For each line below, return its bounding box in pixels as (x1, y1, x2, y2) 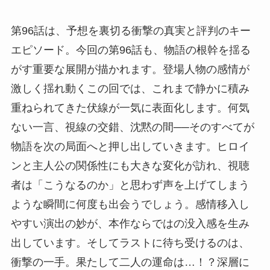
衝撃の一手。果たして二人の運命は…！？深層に (10, 256, 250, 269)
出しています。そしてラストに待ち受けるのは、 (10, 237, 250, 250)
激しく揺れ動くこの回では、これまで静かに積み (10, 83, 250, 95)
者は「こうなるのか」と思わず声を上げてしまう (10, 179, 250, 192)
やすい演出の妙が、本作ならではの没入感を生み (10, 218, 250, 230)
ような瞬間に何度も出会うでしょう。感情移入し (10, 198, 250, 211)
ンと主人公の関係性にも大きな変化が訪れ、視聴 (10, 160, 250, 172)
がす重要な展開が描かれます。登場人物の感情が (10, 63, 250, 76)
